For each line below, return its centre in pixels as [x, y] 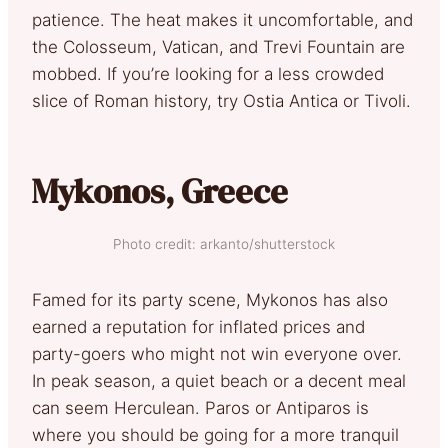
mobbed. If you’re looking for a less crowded [208, 73]
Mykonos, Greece [160, 190]
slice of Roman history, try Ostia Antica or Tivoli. [221, 100]
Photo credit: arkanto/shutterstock [224, 243]
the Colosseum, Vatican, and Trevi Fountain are [218, 46]
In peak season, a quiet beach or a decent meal [219, 380]
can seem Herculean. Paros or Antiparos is [200, 407]
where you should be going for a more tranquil [215, 434]
